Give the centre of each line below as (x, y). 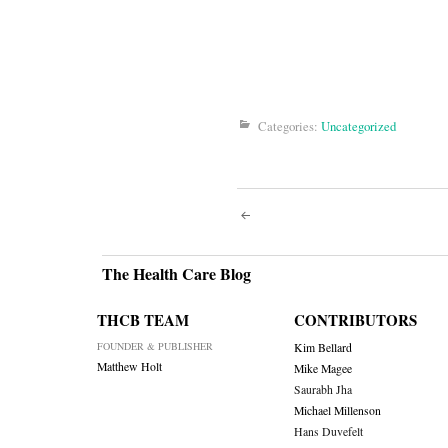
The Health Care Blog (176, 274)
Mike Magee (322, 369)
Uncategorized (358, 126)
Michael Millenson (337, 411)
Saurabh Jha (322, 390)
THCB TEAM (143, 320)
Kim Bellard (322, 348)
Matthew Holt (129, 367)
